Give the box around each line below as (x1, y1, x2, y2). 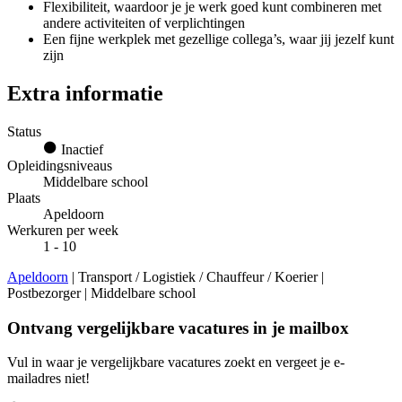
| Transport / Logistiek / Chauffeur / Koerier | (68, 268, 324, 284)
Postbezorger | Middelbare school (7, 284, 196, 301)
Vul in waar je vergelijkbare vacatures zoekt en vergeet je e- (7, 354, 345, 371)
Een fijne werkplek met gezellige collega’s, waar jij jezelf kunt (43, 31, 394, 47)
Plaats (7, 189, 40, 205)
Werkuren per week (7, 222, 118, 238)
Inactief (57, 141, 103, 157)
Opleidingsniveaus (7, 157, 112, 173)
